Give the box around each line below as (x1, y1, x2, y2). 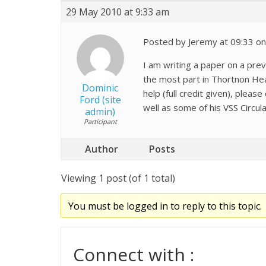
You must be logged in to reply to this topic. (68, 199, 262, 213)
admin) (85, 105, 115, 118)
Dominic (82, 81, 118, 94)
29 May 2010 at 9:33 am (66, 5, 169, 18)
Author (85, 142, 118, 156)
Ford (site (79, 93, 121, 106)
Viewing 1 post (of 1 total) (61, 172, 175, 185)
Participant (83, 117, 117, 126)
